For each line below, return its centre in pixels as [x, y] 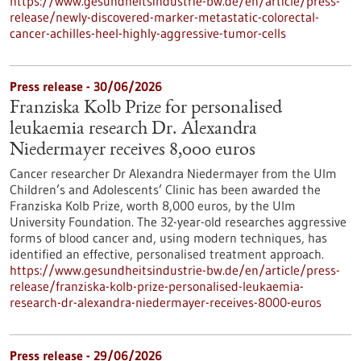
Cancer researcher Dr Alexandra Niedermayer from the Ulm [173, 173]
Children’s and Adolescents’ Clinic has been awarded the [165, 189]
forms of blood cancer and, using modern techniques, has [168, 238]
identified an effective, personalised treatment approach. [167, 254]
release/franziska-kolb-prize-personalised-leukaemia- [157, 286]
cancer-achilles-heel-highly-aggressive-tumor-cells [148, 33]
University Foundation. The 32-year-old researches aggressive [178, 222]
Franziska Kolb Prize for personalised [146, 109]
